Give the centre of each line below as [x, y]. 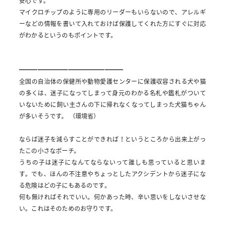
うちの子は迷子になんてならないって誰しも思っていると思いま [113, 162]
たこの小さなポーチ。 [49, 151]
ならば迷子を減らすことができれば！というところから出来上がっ [113, 139]
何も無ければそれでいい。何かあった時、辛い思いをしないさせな [113, 197]
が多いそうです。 [43, 116]
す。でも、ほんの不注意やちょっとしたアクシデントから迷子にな [113, 174]
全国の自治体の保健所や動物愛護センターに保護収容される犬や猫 [113, 82]
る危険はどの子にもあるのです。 [65, 186]
